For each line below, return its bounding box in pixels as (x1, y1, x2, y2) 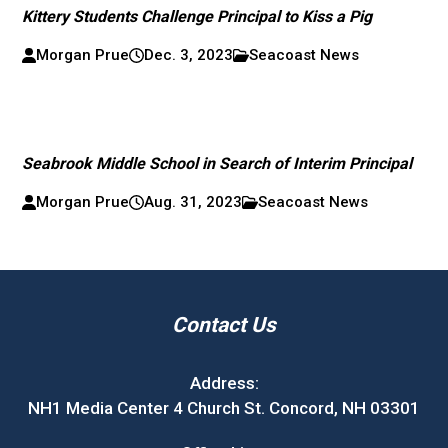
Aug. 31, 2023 (143, 193, 242, 211)
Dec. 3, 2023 (143, 46, 233, 64)
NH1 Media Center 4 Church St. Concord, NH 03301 (28, 398, 420, 418)
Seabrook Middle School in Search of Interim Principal (22, 154, 413, 173)
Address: (189, 373, 259, 393)
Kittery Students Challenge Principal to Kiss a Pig (22, 7, 373, 26)
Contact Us (172, 313, 276, 337)
